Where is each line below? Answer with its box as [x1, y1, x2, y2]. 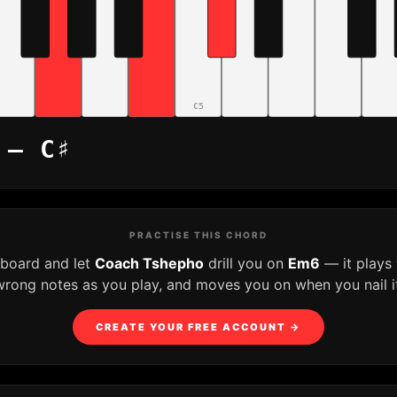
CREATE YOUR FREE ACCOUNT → [96, 320, 301, 333]
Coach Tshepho [94, 253, 204, 272]
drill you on [203, 253, 288, 272]
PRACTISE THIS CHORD [129, 229, 268, 240]
